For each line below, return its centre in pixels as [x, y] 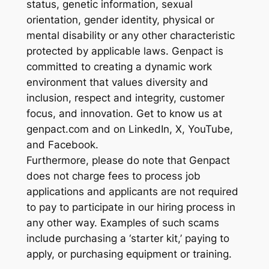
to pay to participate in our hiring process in [131, 207]
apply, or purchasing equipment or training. [129, 254]
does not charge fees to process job [113, 176]
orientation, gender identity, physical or [120, 20]
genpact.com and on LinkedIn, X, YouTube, [129, 129]
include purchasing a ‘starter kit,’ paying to [128, 239]
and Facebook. [62, 145]
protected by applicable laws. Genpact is [125, 51]
